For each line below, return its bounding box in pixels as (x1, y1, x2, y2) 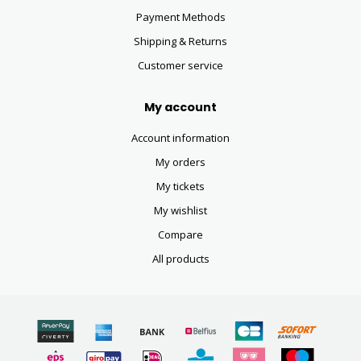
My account (144, 99, 217, 116)
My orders (156, 155, 205, 170)
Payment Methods (135, 10, 226, 25)
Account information (131, 131, 230, 146)
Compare (158, 227, 203, 243)
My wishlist (154, 203, 207, 218)
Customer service (138, 58, 223, 73)
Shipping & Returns (134, 34, 227, 49)
